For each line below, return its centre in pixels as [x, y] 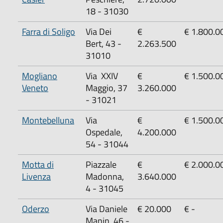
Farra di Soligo [49, 31]
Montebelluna [48, 120]
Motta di [38, 164]
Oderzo [36, 209]
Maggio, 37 [107, 88]
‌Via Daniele [107, 209]
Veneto [35, 88]
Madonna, [105, 176]
